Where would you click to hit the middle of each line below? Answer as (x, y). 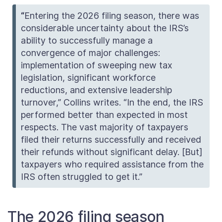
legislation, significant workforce (88, 78)
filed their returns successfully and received (111, 139)
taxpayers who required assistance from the (112, 164)
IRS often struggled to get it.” (82, 177)
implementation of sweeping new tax (97, 65)
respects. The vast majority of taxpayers (105, 127)
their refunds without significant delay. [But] (112, 152)
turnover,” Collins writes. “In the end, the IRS (112, 102)
